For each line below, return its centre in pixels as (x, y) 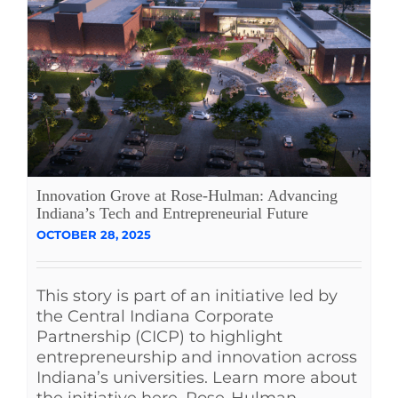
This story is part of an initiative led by (187, 295)
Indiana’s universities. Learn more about (197, 377)
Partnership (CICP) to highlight (159, 336)
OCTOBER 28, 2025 (94, 234)
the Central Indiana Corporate (155, 316)
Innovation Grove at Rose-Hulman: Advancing (187, 195)
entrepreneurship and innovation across (197, 357)
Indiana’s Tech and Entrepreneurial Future (172, 213)
